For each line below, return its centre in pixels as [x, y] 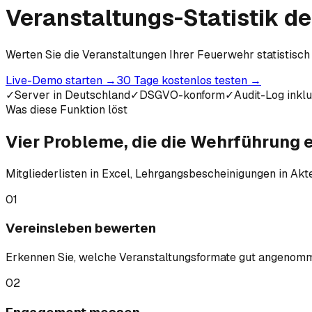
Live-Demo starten [55, 80]
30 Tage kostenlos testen [183, 80]
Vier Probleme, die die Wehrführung [155, 141]
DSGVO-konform [182, 95]
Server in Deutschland [72, 95]
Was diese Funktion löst [67, 109]
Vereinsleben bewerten [81, 228]
